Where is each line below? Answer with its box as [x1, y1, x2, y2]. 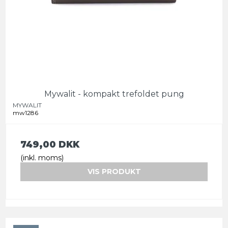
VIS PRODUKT [87, 167, 141, 177]
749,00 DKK [20, 139, 79, 150]
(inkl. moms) [20, 153, 64, 163]
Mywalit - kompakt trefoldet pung [44, 89, 184, 99]
